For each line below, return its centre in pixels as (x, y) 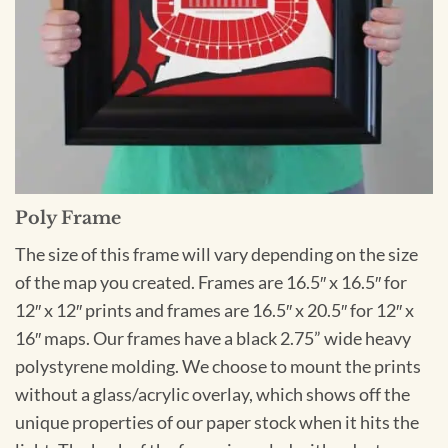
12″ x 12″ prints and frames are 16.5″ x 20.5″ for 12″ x (214, 311)
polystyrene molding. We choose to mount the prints (218, 367)
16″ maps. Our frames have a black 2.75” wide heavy (213, 339)
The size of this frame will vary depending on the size (216, 255)
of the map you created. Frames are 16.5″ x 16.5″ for (211, 283)
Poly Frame (68, 218)
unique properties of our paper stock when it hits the (217, 423)
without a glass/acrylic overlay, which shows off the (212, 395)
